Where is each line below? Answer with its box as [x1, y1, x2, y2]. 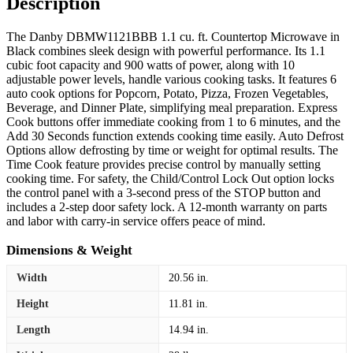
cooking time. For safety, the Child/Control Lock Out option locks [6, 171, 334, 185]
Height [17, 297, 49, 310]
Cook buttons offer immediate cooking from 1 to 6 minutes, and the [6, 114, 340, 128]
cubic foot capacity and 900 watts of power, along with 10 [6, 58, 295, 72]
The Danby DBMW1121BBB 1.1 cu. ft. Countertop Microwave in [6, 29, 340, 43]
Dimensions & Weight [6, 242, 132, 258]
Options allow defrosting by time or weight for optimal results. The [6, 143, 338, 157]
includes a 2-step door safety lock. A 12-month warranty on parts [6, 199, 327, 214]
